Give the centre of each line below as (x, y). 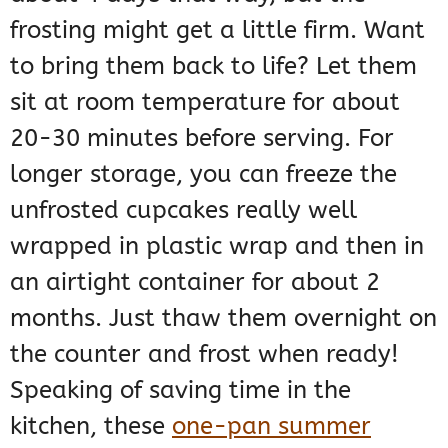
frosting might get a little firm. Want (217, 29)
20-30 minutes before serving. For (202, 137)
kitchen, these (91, 425)
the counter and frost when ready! (204, 353)
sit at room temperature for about (205, 101)
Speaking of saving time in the (180, 389)
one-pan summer (271, 425)
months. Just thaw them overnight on (223, 317)
